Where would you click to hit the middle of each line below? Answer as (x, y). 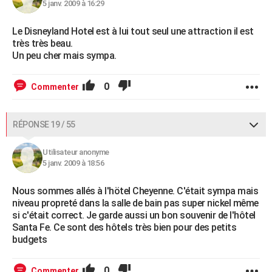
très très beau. (42, 44)
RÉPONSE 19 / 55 (44, 125)
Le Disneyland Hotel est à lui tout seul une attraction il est (133, 32)
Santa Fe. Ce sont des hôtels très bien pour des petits (124, 228)
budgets (30, 240)
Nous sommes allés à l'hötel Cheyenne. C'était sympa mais (135, 191)
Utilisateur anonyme (76, 152)
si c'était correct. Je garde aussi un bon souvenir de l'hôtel (134, 216)
